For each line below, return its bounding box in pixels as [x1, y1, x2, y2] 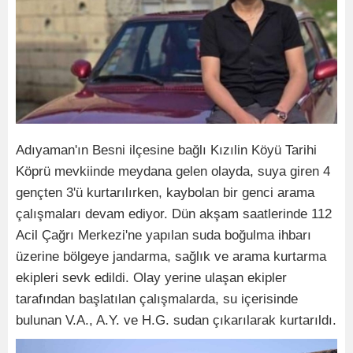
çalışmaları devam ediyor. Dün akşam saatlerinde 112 [16, 206, 332, 221]
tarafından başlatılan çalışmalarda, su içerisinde [16, 291, 298, 307]
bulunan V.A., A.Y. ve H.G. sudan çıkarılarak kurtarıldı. [16, 312, 336, 328]
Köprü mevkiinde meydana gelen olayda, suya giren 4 [16, 163, 330, 179]
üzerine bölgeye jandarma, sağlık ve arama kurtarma [16, 248, 326, 264]
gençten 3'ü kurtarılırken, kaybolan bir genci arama [16, 184, 314, 200]
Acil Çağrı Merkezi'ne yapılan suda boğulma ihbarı [16, 227, 311, 243]
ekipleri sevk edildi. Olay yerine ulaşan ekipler [16, 269, 287, 285]
